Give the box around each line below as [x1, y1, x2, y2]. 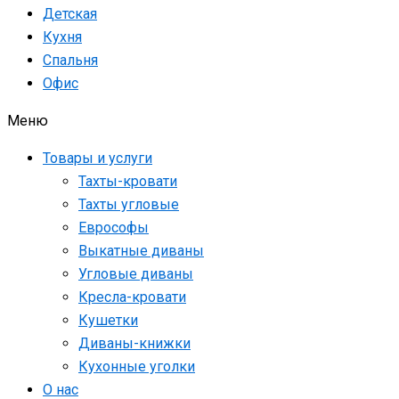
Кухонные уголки [78, 358, 195, 376]
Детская [43, 5, 97, 23]
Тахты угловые [78, 196, 179, 214]
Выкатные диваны [78, 242, 204, 260]
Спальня [43, 52, 98, 69]
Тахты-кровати [78, 173, 177, 191]
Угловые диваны [78, 265, 193, 283]
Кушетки [78, 312, 138, 330]
